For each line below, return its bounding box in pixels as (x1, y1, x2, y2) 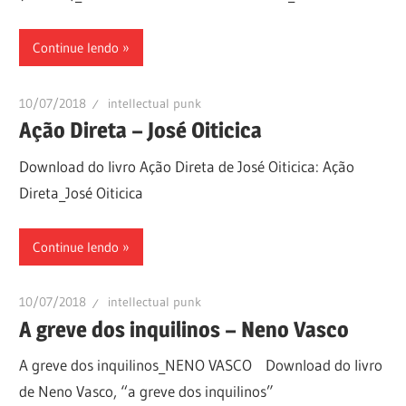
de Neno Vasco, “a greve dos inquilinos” (19, 382, 275, 401)
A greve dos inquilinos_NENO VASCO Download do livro (19, 355, 383, 375)
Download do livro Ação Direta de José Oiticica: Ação (19, 156, 355, 176)
